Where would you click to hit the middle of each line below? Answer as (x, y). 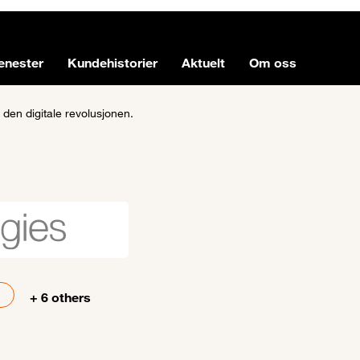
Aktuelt (203, 63)
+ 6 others (60, 298)
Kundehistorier (112, 63)
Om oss (272, 63)
